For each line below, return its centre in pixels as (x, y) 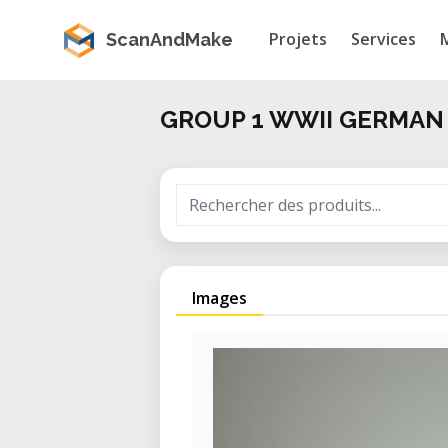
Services (383, 39)
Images (219, 298)
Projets (298, 39)
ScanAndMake (169, 39)
